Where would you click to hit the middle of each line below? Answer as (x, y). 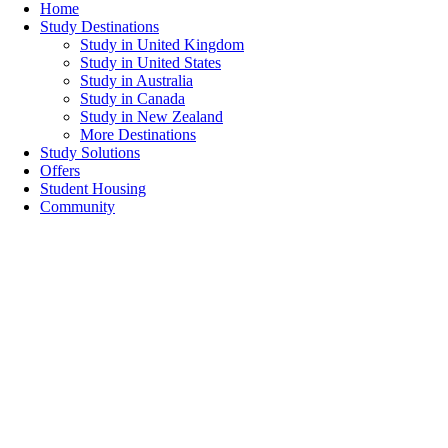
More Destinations (138, 134)
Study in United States (150, 62)
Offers (60, 170)
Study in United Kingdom (162, 44)
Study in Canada (132, 98)
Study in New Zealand (151, 116)
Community (77, 206)
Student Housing (93, 188)
